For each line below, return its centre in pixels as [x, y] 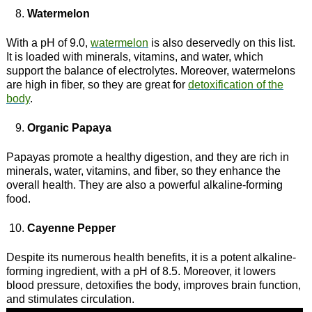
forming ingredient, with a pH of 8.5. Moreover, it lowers [141, 271]
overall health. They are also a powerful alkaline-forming [144, 185]
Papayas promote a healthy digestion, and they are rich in [147, 157]
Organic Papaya [69, 127]
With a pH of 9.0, [48, 42]
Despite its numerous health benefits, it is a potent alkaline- [151, 257]
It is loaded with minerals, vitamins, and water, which [134, 56]
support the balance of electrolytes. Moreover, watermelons [150, 70]
